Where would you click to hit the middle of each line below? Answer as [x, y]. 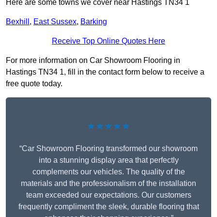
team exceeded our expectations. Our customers [108, 195]
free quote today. [34, 84]
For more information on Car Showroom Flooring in [93, 61]
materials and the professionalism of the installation [108, 184]
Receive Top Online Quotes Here [108, 41]
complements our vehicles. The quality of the [108, 172]
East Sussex [55, 22]
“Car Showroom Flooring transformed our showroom [108, 149]
